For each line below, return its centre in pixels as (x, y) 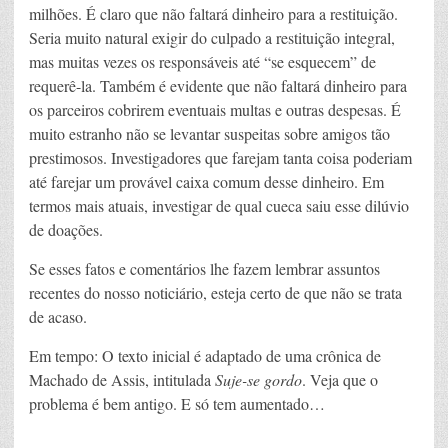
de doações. (66, 230)
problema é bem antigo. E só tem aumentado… (177, 404)
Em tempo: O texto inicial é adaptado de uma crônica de (205, 356)
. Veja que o (340, 380)
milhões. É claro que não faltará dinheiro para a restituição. (213, 14)
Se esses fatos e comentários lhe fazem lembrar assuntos (204, 269)
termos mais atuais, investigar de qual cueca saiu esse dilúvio (219, 206)
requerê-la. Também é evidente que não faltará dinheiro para (218, 86)
